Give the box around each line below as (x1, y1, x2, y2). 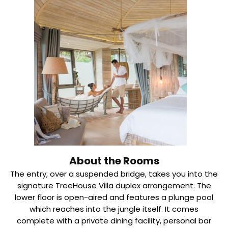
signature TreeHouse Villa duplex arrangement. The (17, 180, 211, 191)
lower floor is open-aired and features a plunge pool (15, 192, 213, 203)
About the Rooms (69, 154, 159, 168)
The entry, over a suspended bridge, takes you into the (10, 168, 218, 180)
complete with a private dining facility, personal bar (17, 215, 211, 226)
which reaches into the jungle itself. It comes (30, 204, 198, 215)
